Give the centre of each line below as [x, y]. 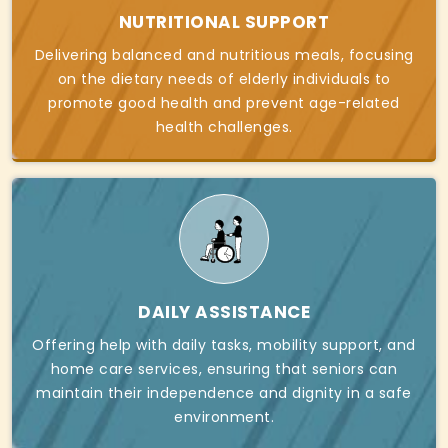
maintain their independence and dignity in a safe [224, 393]
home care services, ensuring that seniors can [224, 369]
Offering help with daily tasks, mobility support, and [224, 345]
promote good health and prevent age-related [224, 103]
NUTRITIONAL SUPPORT [224, 22]
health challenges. [224, 127]
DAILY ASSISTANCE [224, 312]
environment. [224, 417]
